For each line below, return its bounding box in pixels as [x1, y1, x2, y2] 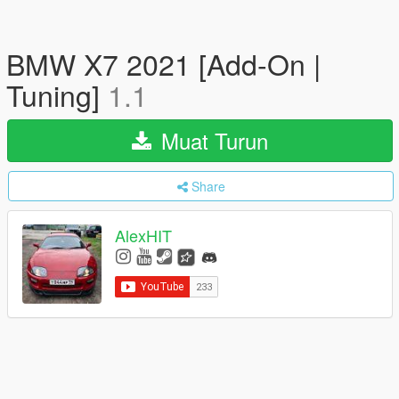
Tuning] [6, 74, 108, 115]
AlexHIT [115, 224, 172, 248]
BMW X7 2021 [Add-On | [6, 43, 321, 84]
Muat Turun [155, 125, 268, 156]
